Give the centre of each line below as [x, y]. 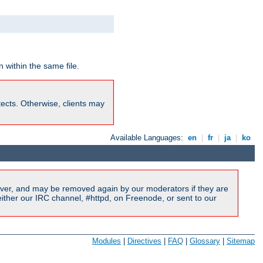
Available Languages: [148, 137]
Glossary [205, 241]
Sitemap [241, 241]
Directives [144, 241]
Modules [107, 241]
